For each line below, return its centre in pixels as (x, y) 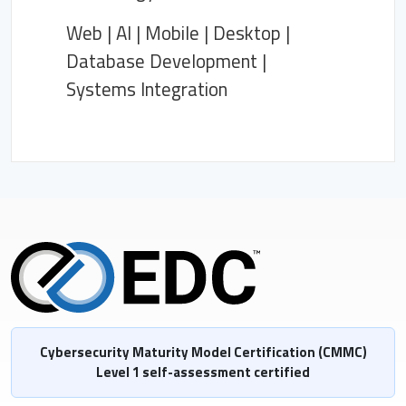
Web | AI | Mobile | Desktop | (178, 33)
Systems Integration (147, 89)
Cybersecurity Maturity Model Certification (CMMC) (203, 352)
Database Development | (166, 61)
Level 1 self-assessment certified (203, 372)
